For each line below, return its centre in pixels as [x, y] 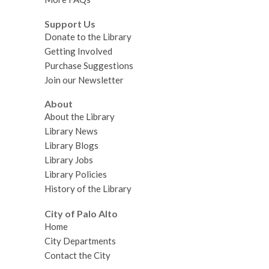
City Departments [80, 241]
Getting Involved [78, 51]
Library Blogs [71, 146]
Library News [71, 131]
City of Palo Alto [81, 214]
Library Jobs [68, 160]
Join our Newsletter [84, 80]
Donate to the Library [88, 36]
